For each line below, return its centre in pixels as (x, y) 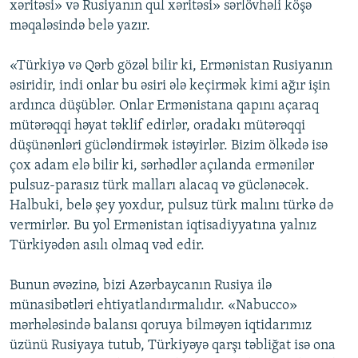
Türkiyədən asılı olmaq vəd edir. (107, 246)
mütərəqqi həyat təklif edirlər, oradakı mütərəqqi (157, 126)
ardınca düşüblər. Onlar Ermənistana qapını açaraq (164, 106)
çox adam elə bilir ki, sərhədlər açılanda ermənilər (162, 166)
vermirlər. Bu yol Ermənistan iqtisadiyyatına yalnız (163, 226)
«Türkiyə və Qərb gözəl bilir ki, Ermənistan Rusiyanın (171, 66)
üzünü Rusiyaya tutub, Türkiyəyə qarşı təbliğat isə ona (173, 346)
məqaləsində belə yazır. (80, 26)
